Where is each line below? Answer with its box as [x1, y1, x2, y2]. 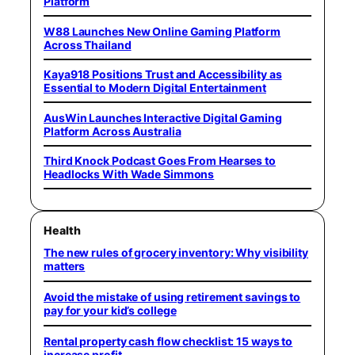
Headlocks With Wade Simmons [44, 167, 215, 181]
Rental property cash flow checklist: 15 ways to [44, 334, 293, 348]
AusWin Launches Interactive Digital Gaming [44, 110, 282, 124]
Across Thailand [44, 37, 132, 52]
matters [44, 258, 86, 273]
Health [44, 223, 81, 237]
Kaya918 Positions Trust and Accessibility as [44, 67, 282, 81]
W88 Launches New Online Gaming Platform [44, 24, 281, 38]
